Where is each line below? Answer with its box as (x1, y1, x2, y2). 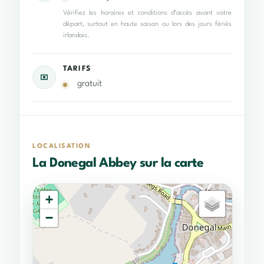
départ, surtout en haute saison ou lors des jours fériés (63, 21, 232, 28)
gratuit (77, 80, 102, 89)
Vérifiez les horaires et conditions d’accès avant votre (63, 9, 232, 17)
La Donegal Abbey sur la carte (32, 157, 204, 170)
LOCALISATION (32, 143, 91, 150)
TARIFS (63, 65, 91, 73)
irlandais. (63, 32, 90, 39)
